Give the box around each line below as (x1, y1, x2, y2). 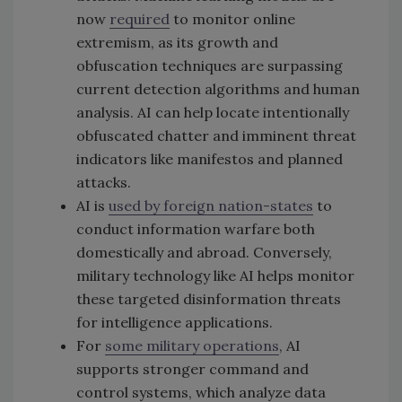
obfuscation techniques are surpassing (76, 56, 343, 74)
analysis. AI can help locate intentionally (76, 102, 349, 121)
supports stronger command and (76, 359, 309, 378)
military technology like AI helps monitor (76, 266, 354, 284)
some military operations (105, 336, 279, 354)
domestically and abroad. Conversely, (76, 242, 332, 261)
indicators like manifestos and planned (76, 149, 343, 168)
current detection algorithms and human (76, 79, 360, 98)
